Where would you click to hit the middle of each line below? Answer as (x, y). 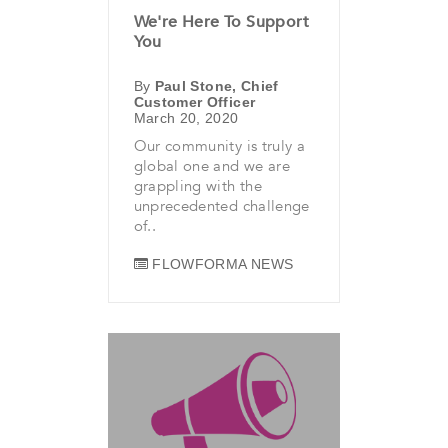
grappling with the (197, 185)
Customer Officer (194, 101)
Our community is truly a (219, 145)
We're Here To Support (221, 21)
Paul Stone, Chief (216, 85)
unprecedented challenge (221, 205)
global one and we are (211, 165)
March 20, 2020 (186, 117)
